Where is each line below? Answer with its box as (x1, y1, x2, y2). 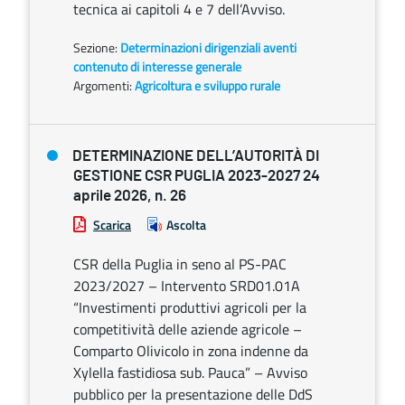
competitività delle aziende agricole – (73, 318, 302, 340)
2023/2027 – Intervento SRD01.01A (73, 275, 300, 297)
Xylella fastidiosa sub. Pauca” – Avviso (73, 362, 307, 383)
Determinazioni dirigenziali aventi (120, 38, 297, 57)
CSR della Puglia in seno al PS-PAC (73, 253, 287, 275)
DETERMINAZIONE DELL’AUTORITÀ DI (72, 148, 319, 164)
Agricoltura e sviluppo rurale (135, 76, 280, 95)
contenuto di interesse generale (73, 57, 241, 76)
